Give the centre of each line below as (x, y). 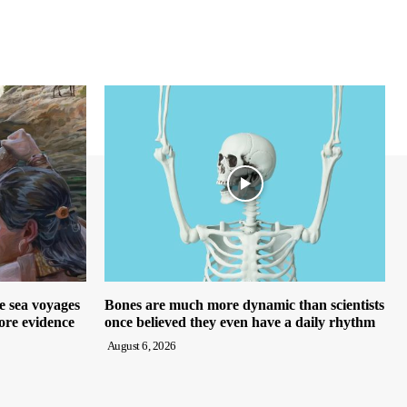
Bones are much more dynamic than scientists (244, 305)
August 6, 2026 (141, 346)
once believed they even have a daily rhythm (240, 323)
